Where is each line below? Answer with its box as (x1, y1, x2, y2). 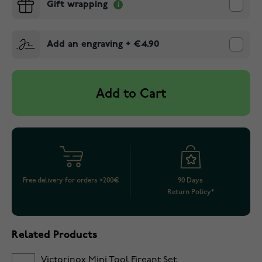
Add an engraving (47, 40, 123, 49)
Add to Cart (96, 88, 166, 101)
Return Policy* (167, 188, 214, 196)
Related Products (12, 230, 97, 241)
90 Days (178, 176, 203, 185)
